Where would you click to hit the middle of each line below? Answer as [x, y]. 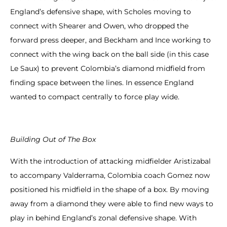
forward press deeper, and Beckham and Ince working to [110, 40]
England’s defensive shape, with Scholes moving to [101, 11]
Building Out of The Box [53, 140]
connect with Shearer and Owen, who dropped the [99, 26]
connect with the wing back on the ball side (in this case [109, 54]
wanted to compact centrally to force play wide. [95, 97]
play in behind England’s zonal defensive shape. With [103, 218]
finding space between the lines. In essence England [102, 82]
